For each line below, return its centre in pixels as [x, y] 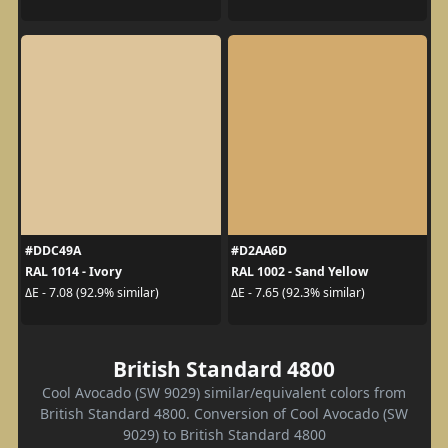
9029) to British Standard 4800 [224, 434]
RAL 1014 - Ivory [73, 271]
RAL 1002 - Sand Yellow [299, 271]
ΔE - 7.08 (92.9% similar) [91, 293]
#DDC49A [52, 250]
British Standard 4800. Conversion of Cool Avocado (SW [224, 413]
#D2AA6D [259, 250]
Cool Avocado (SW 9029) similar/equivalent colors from [224, 392]
